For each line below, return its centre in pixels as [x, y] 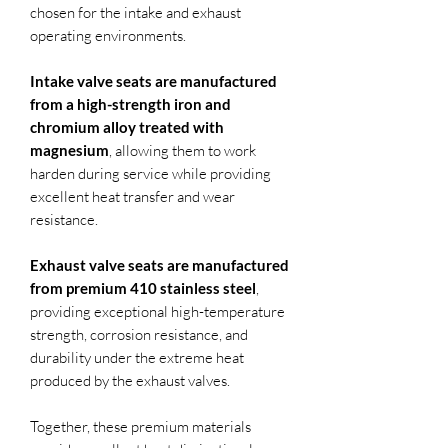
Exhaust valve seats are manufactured [159, 264]
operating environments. [108, 35]
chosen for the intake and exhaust [135, 12]
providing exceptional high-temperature [157, 311]
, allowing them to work [182, 150]
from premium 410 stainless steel [143, 287]
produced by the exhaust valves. [130, 380]
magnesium [69, 149]
